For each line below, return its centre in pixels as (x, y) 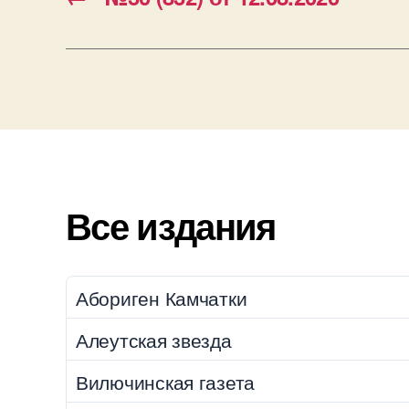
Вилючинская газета (166, 381)
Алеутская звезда (154, 339)
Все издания (171, 225)
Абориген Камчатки (162, 297)
